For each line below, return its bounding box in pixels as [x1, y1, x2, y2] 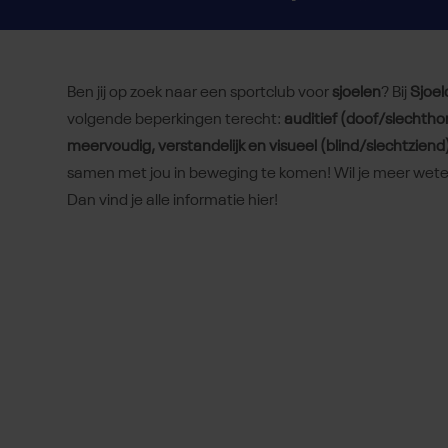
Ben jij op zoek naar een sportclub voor [67, 85, 332, 102]
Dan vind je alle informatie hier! [67, 193, 278, 210]
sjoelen [332, 85, 381, 102]
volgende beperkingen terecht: [67, 112, 284, 129]
